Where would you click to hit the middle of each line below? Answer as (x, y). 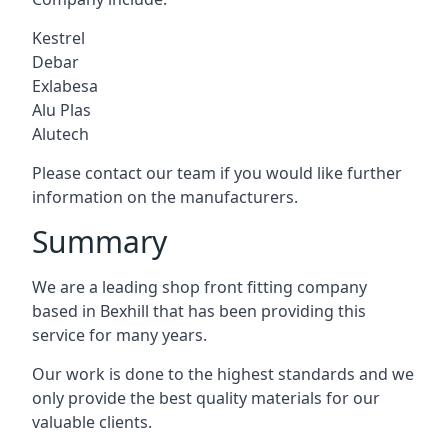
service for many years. (119, 334)
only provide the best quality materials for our (206, 397)
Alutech (60, 133)
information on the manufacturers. (165, 196)
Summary (99, 241)
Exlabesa (65, 85)
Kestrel (58, 37)
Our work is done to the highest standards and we (223, 373)
